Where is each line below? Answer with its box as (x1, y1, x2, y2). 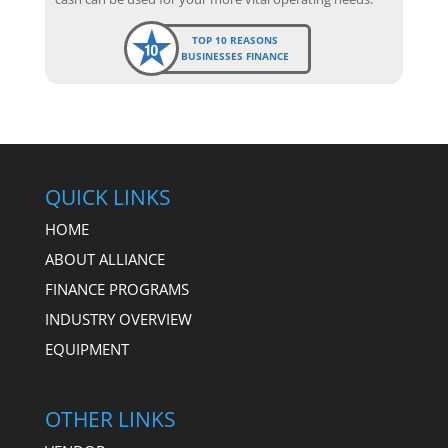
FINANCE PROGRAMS (44, 278, 189, 299)
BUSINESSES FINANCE (181, 50, 290, 64)
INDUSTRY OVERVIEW (44, 308, 192, 329)
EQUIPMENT (44, 338, 129, 359)
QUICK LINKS (44, 182, 171, 211)
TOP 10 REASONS (192, 33, 279, 47)
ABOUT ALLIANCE (44, 248, 165, 269)
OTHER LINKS (44, 404, 176, 433)
